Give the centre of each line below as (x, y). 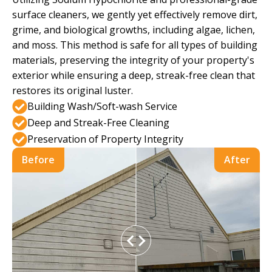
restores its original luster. (73, 90)
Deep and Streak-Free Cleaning (98, 123)
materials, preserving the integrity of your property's (133, 60)
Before (38, 160)
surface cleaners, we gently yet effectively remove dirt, (135, 15)
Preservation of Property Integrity (105, 139)
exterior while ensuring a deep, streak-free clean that (134, 75)
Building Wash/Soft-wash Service (102, 106)
